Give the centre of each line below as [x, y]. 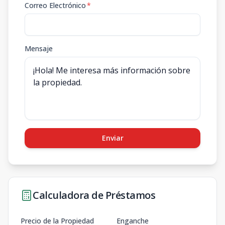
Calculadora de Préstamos [94, 195]
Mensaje [39, 48]
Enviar [113, 138]
